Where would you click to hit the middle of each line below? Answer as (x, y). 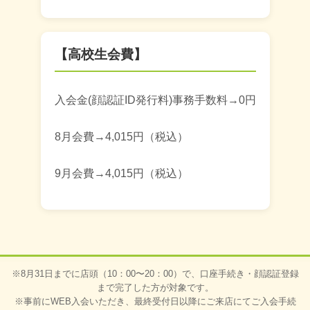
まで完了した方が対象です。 (155, 288)
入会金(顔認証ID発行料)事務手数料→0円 (155, 100)
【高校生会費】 (100, 54)
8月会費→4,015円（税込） (121, 137)
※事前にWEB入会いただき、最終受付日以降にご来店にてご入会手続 (155, 301)
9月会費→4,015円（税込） (121, 173)
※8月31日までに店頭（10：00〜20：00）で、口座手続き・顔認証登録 (155, 274)
